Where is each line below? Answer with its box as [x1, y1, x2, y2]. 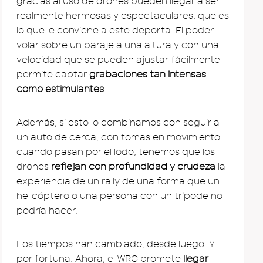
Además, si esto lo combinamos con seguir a [16, 117, 220, 128]
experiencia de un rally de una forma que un [16, 176, 220, 187]
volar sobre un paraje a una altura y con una [16, 39, 219, 50]
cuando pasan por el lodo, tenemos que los [16, 146, 215, 157]
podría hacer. [16, 205, 78, 216]
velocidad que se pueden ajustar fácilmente [16, 54, 220, 65]
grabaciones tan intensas [89, 69, 206, 80]
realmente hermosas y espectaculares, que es [16, 10, 229, 21]
